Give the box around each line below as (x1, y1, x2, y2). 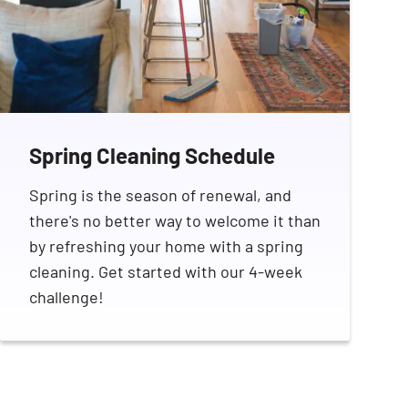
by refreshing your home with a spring (29, 236, 303, 257)
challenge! (29, 287, 104, 308)
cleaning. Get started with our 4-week (29, 261, 302, 282)
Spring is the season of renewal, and (29, 185, 291, 206)
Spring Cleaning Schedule (29, 142, 275, 169)
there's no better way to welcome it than (29, 210, 321, 231)
